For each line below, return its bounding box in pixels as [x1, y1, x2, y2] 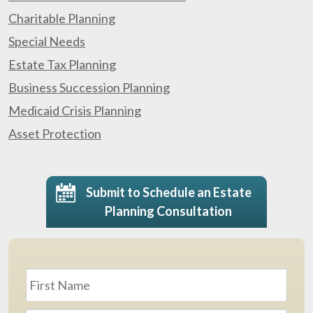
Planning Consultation [105, 203, 233, 219]
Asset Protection [8, 126, 101, 142]
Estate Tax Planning [8, 57, 116, 73]
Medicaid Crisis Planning [8, 103, 141, 119]
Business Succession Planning [8, 80, 170, 96]
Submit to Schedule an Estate [85, 184, 252, 201]
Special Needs [8, 34, 85, 50]
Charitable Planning [8, 10, 115, 27]
